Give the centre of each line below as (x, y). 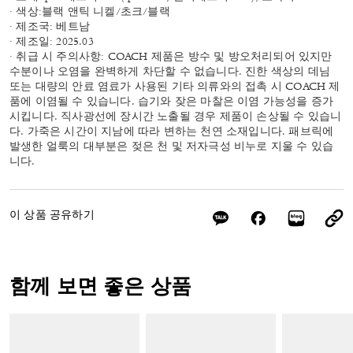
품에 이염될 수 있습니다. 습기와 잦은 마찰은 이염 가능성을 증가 (172, 102)
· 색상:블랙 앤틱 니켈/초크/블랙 (90, 13)
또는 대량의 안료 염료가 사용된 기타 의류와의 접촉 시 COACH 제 (175, 87)
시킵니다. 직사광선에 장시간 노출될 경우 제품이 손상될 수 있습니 (176, 117)
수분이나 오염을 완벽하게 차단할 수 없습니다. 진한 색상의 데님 (170, 72)
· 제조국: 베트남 (50, 28)
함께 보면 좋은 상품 (101, 289)
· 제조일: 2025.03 (52, 43)
